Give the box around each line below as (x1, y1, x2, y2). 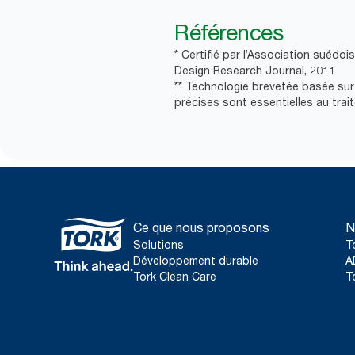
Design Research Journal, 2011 (174, 63, 335, 78)
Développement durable (133, 254, 258, 268)
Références (174, 19, 283, 47)
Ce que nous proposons (133, 219, 269, 236)
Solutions (133, 238, 184, 252)
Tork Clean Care (133, 269, 216, 284)
